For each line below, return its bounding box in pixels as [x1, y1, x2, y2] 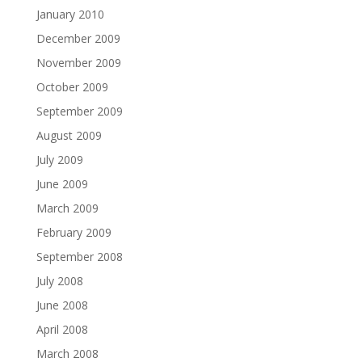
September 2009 [36, 103, 123, 119]
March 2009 [36, 200, 99, 216]
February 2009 [36, 225, 112, 240]
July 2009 [36, 152, 83, 167]
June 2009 [36, 176, 88, 192]
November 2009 [36, 55, 121, 70]
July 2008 [36, 273, 83, 288]
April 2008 [36, 322, 88, 337]
